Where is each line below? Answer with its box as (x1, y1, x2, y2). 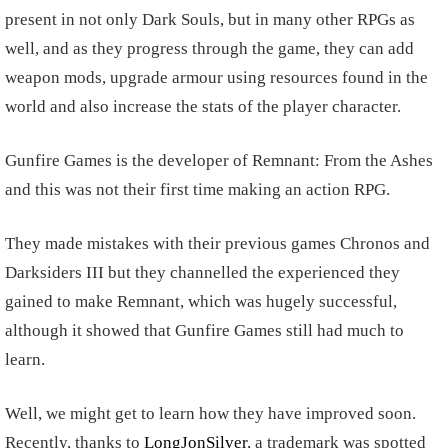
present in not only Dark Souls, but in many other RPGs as (5, 10, 415, 29)
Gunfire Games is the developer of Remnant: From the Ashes (5, 151, 433, 170)
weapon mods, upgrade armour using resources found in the (5, 68, 428, 87)
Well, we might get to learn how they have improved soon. (5, 404, 416, 423)
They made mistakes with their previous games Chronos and (5, 234, 430, 253)
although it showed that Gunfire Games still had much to (5, 321, 404, 340)
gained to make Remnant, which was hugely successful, (5, 292, 397, 311)
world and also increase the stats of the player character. (5, 97, 401, 116)
